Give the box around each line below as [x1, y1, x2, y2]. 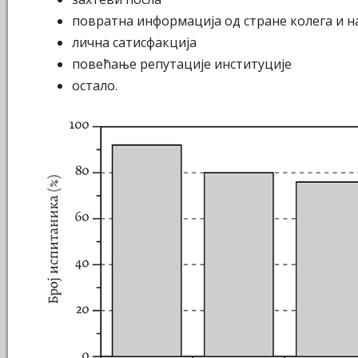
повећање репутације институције [72, 55, 292, 74]
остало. [72, 77, 117, 95]
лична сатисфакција [72, 34, 197, 52]
